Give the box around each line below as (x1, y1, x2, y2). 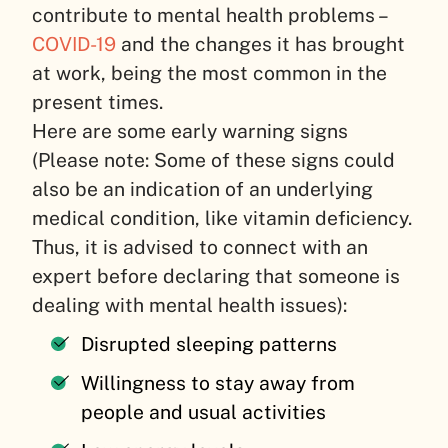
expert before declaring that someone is (32, 264, 400, 287)
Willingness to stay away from (81, 371, 356, 394)
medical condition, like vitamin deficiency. (32, 206, 412, 229)
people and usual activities (81, 400, 327, 423)
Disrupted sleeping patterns (81, 332, 338, 355)
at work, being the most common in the (32, 61, 387, 84)
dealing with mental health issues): (32, 293, 347, 316)
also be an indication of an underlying (32, 177, 373, 200)
